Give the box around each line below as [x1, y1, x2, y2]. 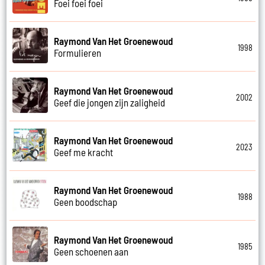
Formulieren [54, 46, 102, 59]
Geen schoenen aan [54, 245, 129, 257]
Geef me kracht [54, 146, 114, 158]
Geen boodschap [54, 195, 118, 208]
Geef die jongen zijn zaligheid [54, 96, 166, 108]
